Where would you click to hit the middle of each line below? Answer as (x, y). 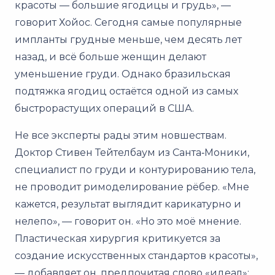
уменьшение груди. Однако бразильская (123, 74)
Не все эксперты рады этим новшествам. (121, 135)
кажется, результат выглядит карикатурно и (128, 204)
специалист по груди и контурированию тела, (135, 169)
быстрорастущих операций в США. (104, 108)
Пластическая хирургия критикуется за (118, 238)
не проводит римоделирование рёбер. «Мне (132, 187)
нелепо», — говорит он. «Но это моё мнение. (128, 221)
